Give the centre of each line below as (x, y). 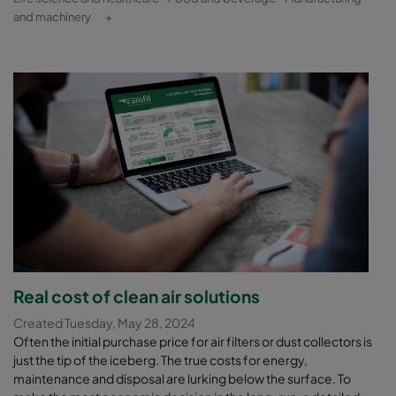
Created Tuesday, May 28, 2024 (104, 323)
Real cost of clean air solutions (137, 297)
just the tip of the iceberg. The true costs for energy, (160, 360)
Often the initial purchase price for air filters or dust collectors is (193, 342)
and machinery (52, 17)
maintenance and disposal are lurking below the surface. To (182, 379)
